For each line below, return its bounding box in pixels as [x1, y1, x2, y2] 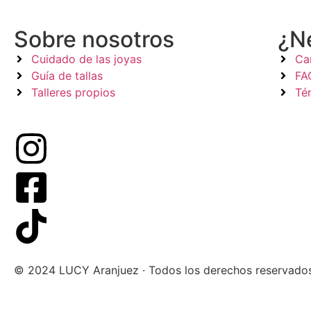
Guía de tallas [31, 68, 103, 83]
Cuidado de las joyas [31, 51, 142, 66]
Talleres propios [31, 85, 115, 99]
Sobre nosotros [14, 25, 174, 53]
